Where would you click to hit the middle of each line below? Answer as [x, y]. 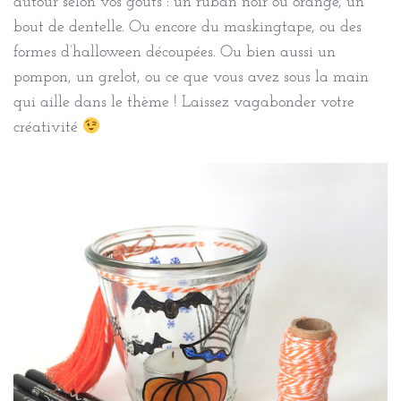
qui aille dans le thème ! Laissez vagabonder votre [184, 102]
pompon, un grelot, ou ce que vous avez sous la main [191, 77]
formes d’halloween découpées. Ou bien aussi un [175, 52]
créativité [48, 127]
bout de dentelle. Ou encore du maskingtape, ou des [188, 27]
